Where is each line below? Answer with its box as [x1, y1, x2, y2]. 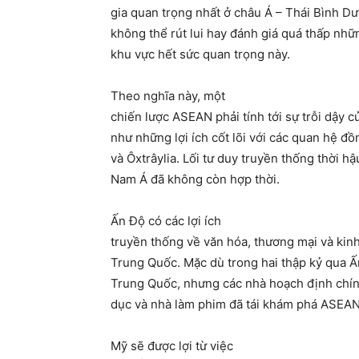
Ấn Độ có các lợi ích [111, 213, 221, 229]
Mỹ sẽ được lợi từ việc [111, 338, 233, 354]
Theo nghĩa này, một [111, 88, 225, 104]
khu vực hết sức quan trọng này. [111, 46, 290, 63]
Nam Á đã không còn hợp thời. [111, 171, 280, 188]
